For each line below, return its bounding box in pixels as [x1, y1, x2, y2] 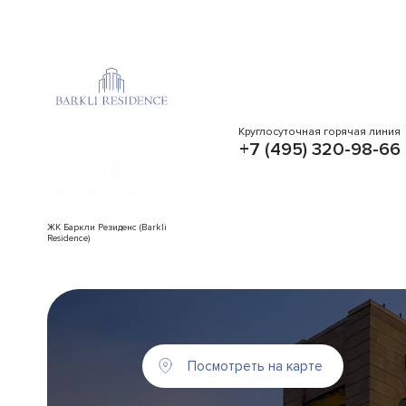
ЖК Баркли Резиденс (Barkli [47, 222, 167, 233]
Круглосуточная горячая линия [238, 124, 401, 139]
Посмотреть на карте [188, 358, 323, 374]
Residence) [47, 233, 90, 244]
